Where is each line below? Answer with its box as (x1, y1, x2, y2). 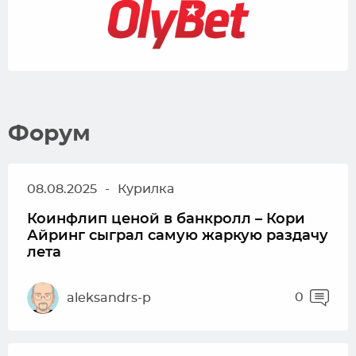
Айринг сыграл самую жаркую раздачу (27, 229, 328, 243)
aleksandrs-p (67, 291, 151, 304)
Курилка (118, 183, 174, 195)
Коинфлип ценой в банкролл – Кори (27, 212, 305, 226)
